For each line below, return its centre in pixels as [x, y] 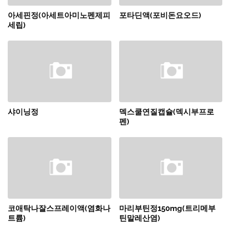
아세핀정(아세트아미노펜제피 [59, 16]
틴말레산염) [139, 218]
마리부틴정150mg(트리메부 [167, 209]
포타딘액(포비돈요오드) [160, 16]
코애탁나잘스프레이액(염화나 [59, 209]
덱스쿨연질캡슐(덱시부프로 [166, 112]
